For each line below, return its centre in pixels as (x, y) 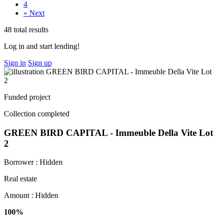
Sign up (40, 63)
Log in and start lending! (42, 46)
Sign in (15, 63)
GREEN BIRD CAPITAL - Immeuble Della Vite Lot (109, 132)
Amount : (20, 196)
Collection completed (37, 113)
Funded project (27, 97)
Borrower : (22, 162)
